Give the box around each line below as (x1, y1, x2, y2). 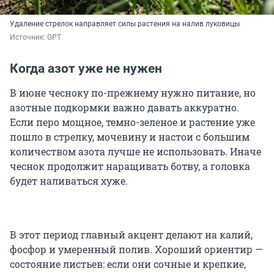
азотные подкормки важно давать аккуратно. (10, 101, 239, 114)
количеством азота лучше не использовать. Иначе (10, 145, 261, 158)
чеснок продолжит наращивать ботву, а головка (10, 160, 250, 173)
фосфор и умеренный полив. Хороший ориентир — (10, 243, 263, 256)
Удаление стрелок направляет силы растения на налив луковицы (10, 20, 240, 29)
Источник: (10, 33, 47, 42)
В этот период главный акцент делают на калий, (10, 228, 253, 242)
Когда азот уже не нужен (10, 61, 162, 76)
